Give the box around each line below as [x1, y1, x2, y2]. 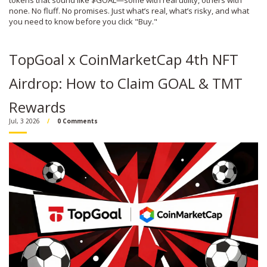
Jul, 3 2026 [9, 117, 40, 125]
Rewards [9, 97, 66, 117]
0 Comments [57, 117, 98, 125]
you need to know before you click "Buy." [9, 16, 157, 27]
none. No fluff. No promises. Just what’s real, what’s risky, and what [9, 5, 249, 16]
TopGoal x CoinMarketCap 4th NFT [9, 49, 238, 69]
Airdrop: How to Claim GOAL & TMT [9, 73, 243, 93]
